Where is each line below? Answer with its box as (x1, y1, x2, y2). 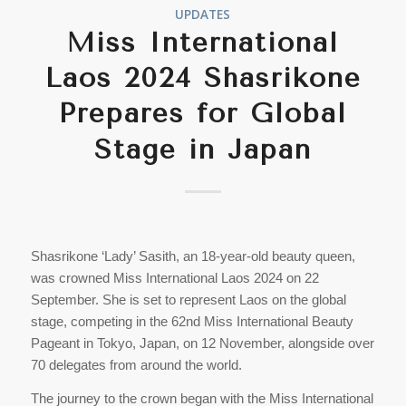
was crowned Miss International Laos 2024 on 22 (30, 270, 319, 286)
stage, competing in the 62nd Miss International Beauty (30, 314, 353, 330)
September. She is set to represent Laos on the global (30, 292, 346, 308)
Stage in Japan (93, 132, 312, 166)
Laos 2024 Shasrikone (43, 61, 362, 94)
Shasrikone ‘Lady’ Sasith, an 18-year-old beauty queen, (30, 248, 355, 265)
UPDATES (175, 5, 231, 23)
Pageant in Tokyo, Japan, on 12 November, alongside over (30, 335, 374, 352)
